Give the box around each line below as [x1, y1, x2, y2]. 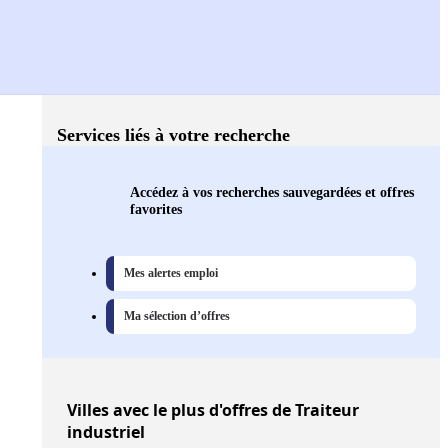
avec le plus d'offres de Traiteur [109, 399, 359, 422]
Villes [67, 399, 109, 422]
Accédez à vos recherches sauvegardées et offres [130, 184, 414, 201]
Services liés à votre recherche [57, 125, 290, 146]
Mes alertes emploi [124, 266, 218, 281]
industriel [67, 421, 145, 444]
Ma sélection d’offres [124, 309, 230, 324]
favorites [130, 201, 182, 218]
